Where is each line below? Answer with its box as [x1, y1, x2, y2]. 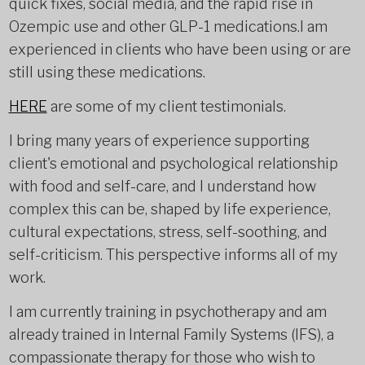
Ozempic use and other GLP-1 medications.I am [8, 18, 328, 35]
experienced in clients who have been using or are [8, 41, 351, 58]
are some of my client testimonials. [46, 98, 286, 115]
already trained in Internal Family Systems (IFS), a [8, 326, 334, 343]
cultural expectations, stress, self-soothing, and [8, 223, 328, 240]
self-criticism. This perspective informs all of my [8, 246, 337, 263]
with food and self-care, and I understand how [8, 178, 316, 195]
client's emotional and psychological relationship [8, 155, 338, 172]
